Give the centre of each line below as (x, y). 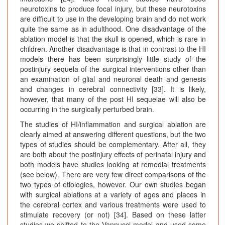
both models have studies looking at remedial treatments (113, 164)
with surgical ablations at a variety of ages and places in (113, 195)
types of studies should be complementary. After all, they (113, 144)
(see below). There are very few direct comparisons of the (113, 175)
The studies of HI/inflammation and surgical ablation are (113, 124)
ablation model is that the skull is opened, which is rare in (113, 39)
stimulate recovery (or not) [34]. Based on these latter (113, 215)
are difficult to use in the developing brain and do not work (113, 19)
